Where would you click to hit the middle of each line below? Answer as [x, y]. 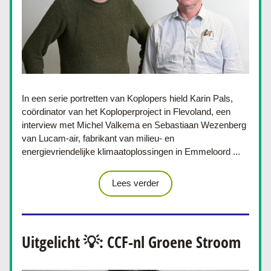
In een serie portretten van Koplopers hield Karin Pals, [127, 98]
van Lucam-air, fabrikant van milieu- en [98, 138]
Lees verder [135, 183]
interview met [49, 125]
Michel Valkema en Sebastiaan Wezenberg [162, 125]
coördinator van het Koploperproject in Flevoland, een [126, 112]
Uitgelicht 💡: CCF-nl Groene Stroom [131, 242]
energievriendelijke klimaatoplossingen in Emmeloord [126, 152]
